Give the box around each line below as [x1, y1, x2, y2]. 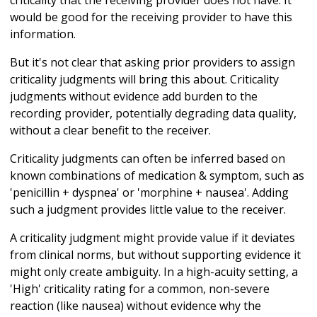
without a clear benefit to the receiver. [10, 122, 211, 139]
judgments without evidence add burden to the [10, 88, 258, 105]
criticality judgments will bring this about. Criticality [10, 71, 279, 88]
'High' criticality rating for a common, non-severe [10, 281, 270, 297]
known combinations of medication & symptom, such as [10, 168, 304, 184]
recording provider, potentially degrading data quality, [10, 105, 296, 122]
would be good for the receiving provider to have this [10, 9, 292, 25]
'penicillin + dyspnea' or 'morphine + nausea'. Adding [10, 185, 289, 201]
